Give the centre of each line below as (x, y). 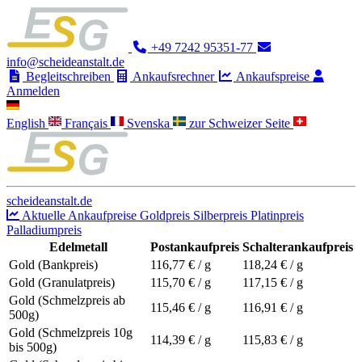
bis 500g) (33, 347)
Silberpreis (222, 215)
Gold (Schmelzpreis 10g (71, 333)
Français (88, 123)
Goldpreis (166, 215)
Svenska (150, 123)
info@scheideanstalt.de (65, 62)
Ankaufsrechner (174, 76)
